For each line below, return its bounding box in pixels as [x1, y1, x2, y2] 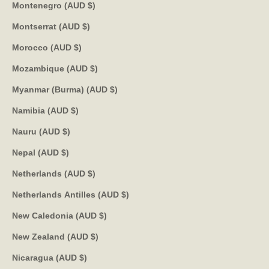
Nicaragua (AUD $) [79, 252, 87, 262]
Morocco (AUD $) [74, 42, 82, 52]
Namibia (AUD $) [71, 105, 79, 115]
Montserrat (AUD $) [82, 21, 90, 31]
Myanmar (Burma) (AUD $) [110, 84, 118, 94]
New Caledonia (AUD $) [99, 210, 107, 220]
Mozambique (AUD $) [90, 63, 98, 73]
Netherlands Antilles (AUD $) [121, 189, 129, 199]
